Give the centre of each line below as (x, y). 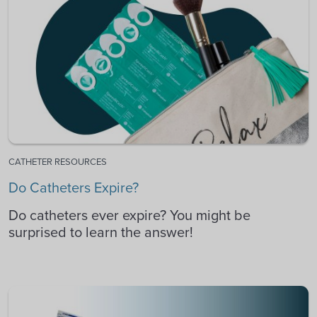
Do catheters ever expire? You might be (129, 215)
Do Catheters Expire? (74, 187)
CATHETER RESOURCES (58, 161)
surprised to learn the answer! (101, 232)
